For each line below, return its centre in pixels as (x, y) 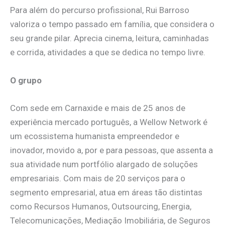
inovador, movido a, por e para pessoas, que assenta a (111, 150)
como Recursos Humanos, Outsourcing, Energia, (101, 206)
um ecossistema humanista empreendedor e (95, 136)
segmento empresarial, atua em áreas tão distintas (106, 192)
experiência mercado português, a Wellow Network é (109, 122)
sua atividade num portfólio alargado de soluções (104, 164)
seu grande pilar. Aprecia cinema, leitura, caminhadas (109, 38)
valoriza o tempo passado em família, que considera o (112, 24)
